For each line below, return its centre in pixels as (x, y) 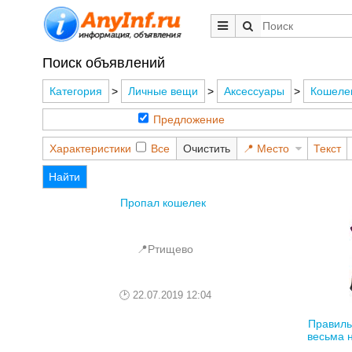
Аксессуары (254, 91)
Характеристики (90, 148)
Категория (75, 91)
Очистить (206, 148)
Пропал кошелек (163, 203)
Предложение (189, 119)
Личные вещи (163, 91)
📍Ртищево (165, 249)
